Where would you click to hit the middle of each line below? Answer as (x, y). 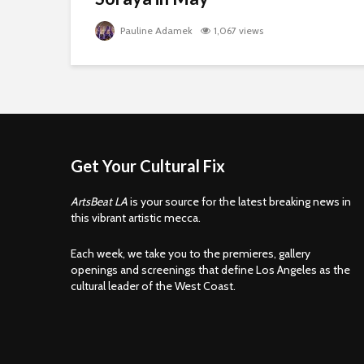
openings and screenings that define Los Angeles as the (210, 270)
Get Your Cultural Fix (148, 166)
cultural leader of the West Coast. (153, 286)
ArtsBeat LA (99, 201)
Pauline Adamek (155, 30)
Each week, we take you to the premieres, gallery (191, 253)
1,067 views (238, 30)
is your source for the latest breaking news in (239, 201)
